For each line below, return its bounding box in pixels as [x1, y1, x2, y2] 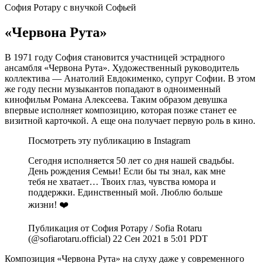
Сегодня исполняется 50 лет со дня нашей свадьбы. [28, 156, 234, 166]
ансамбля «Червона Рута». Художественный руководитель [5, 63, 239, 73]
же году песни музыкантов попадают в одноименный [5, 84, 221, 95]
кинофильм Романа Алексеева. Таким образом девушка [5, 95, 227, 105]
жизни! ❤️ [28, 200, 69, 210]
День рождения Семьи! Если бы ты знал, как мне [28, 166, 225, 177]
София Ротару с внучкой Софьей [5, 2, 136, 13]
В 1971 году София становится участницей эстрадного [5, 52, 225, 63]
